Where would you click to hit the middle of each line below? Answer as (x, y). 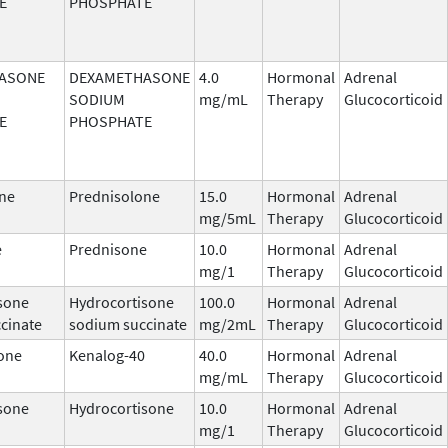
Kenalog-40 (107, 354)
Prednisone (108, 248)
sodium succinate (128, 323)
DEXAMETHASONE (129, 76)
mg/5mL (227, 217)
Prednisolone (114, 195)
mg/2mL (227, 323)
